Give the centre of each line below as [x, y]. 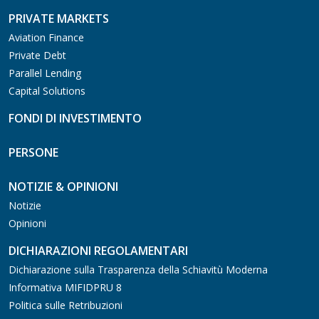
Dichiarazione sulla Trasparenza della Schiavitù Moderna [138, 269]
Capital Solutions [47, 90]
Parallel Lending [45, 73]
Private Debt [37, 55]
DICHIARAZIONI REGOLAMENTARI [98, 250]
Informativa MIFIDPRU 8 [65, 287]
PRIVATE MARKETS [59, 18]
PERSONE [33, 152]
